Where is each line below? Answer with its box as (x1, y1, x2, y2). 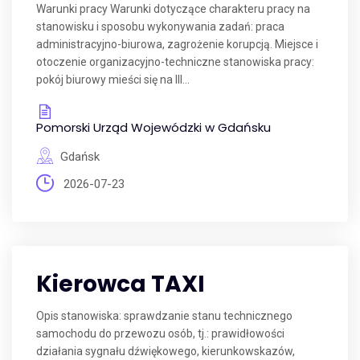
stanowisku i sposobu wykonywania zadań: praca (36, 20, 284, 33)
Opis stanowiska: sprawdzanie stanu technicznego (36, 309, 292, 322)
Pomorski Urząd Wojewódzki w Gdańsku (36, 119, 271, 136)
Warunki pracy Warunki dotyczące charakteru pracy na (36, 2, 310, 15)
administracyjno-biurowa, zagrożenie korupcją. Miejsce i (36, 38, 318, 51)
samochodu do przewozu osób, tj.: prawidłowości (36, 327, 284, 340)
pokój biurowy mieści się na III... (36, 73, 190, 86)
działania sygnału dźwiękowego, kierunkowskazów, (36, 345, 295, 358)
